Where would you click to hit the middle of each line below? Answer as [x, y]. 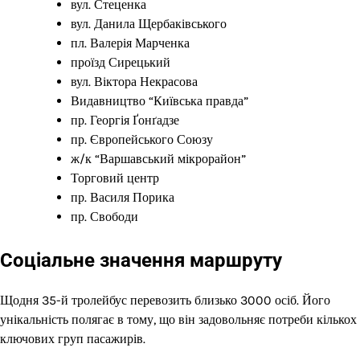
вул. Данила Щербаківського [149, 23]
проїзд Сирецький [121, 62]
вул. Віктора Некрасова [134, 81]
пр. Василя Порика [123, 197]
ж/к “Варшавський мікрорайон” [158, 158]
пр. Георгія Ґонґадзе [125, 120]
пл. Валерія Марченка [130, 43]
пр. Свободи [104, 216]
